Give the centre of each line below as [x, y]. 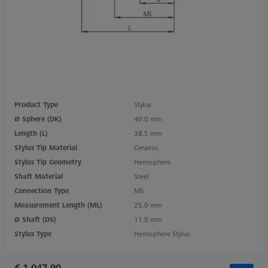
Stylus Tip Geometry [48, 162]
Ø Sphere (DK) [38, 118]
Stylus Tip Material [46, 147]
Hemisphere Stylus [162, 233]
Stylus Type [33, 233]
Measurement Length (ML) [58, 205]
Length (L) [31, 133]
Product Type [36, 104]
